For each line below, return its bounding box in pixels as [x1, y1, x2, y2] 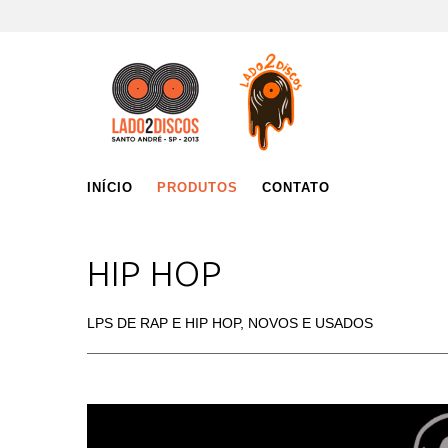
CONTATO [262, 180, 330, 195]
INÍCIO [87, 180, 133, 195]
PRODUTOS [157, 180, 238, 195]
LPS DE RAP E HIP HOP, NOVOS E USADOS [87, 315, 373, 331]
